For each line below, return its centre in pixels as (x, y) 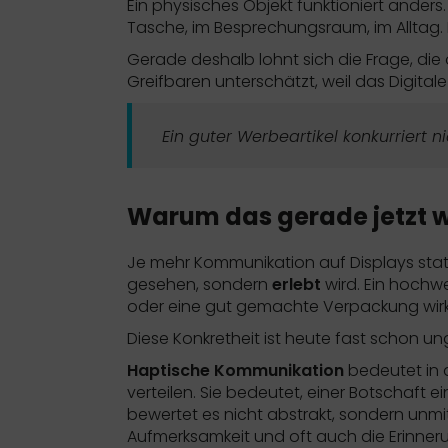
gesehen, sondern (199, 284)
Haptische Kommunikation (235, 370)
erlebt (296, 284)
